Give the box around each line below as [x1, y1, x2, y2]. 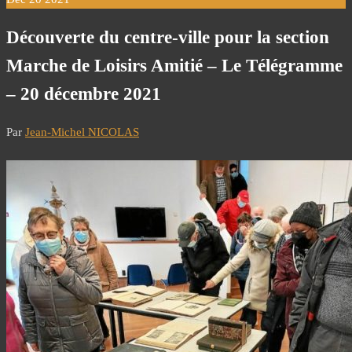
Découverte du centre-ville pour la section [6, 27, 329, 47]
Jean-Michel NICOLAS [25, 126, 139, 139]
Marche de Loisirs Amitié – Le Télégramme [6, 55, 343, 75]
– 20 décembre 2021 [6, 83, 161, 104]
